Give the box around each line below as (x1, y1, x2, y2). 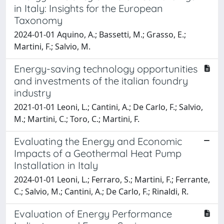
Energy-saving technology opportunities (14, 62, 197, 75)
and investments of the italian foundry (14, 74, 188, 87)
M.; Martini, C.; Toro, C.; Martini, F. (14, 113, 139, 124)
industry (14, 86, 51, 99)
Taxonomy (14, 13, 62, 26)
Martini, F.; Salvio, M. (14, 40, 90, 52)
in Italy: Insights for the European (14, 1, 163, 14)
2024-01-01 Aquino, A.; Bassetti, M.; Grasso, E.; (14, 28, 186, 40)
